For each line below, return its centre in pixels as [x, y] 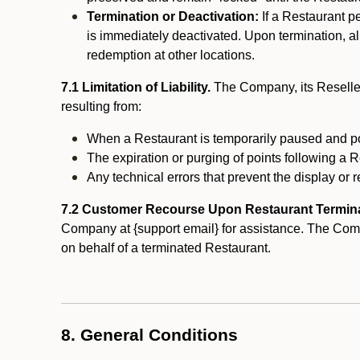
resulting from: [101, 106]
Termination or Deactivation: [173, 16]
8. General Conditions [149, 335]
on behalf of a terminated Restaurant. [168, 248]
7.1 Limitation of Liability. [136, 87]
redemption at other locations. [171, 55]
